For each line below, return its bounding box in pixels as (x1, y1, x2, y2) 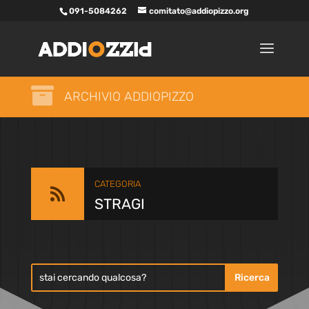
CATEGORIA (94, 179, 141, 189)
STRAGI (94, 195, 145, 212)
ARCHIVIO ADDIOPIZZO (63, 89, 194, 104)
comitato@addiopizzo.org (149, 6, 250, 16)
